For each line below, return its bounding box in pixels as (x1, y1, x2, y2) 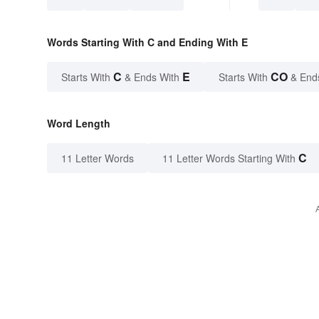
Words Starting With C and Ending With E (47, 34, 248, 49)
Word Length (47, 115, 110, 130)
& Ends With (122, 69, 182, 84)
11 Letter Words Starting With (162, 150, 296, 165)
